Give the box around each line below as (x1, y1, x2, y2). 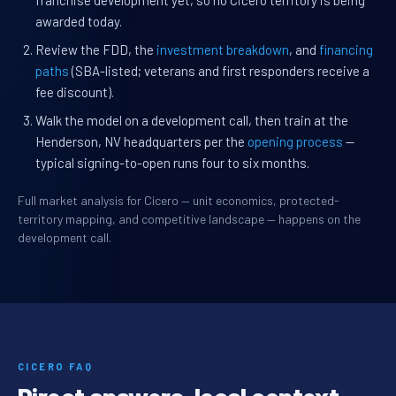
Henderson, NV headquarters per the (35, 133, 247, 150)
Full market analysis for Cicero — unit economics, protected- (18, 193, 339, 209)
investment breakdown (156, 42, 289, 58)
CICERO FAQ (18, 361, 94, 373)
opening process (247, 133, 343, 150)
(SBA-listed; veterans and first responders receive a (69, 63, 369, 80)
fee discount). (35, 84, 114, 101)
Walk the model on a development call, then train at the (35, 112, 348, 129)
